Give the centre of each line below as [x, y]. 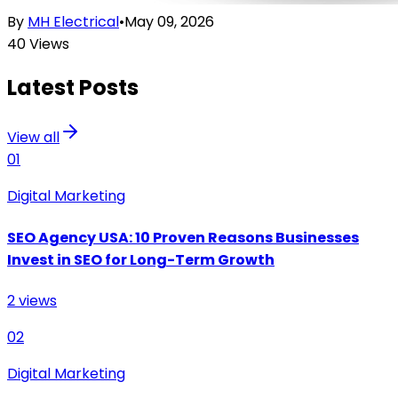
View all [33, 138]
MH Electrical [73, 21]
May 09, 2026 [169, 21]
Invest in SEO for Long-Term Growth [141, 259]
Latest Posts [73, 88]
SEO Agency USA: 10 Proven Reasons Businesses [183, 237]
